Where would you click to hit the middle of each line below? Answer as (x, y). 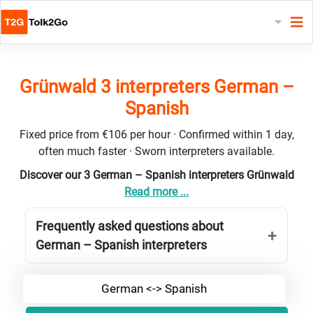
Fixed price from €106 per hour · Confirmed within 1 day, (156, 134)
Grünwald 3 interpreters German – (156, 86)
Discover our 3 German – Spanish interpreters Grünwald (156, 175)
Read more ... (156, 191)
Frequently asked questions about (130, 226)
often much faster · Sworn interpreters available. (156, 151)
